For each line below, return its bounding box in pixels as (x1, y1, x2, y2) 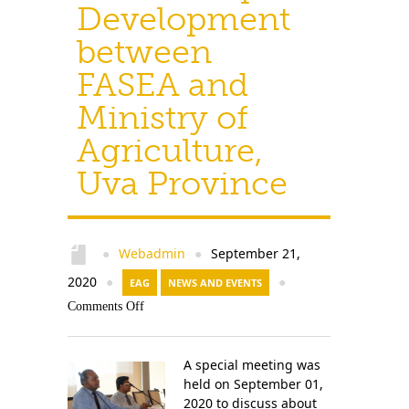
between (77, 32, 212, 71)
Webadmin (119, 245, 185, 262)
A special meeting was (183, 356, 320, 373)
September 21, (207, 245, 300, 262)
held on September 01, (183, 375, 323, 393)
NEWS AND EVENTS (168, 276, 262, 289)
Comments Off (68, 299, 144, 313)
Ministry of (77, 98, 248, 137)
